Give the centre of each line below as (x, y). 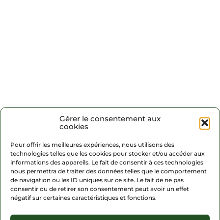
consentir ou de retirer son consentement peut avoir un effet (100, 189)
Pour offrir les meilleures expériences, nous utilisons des (92, 145)
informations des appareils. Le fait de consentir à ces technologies (107, 162)
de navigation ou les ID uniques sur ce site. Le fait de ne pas (97, 180)
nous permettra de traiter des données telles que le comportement (109, 171)
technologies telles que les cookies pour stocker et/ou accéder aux (108, 153)
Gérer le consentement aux (110, 119)
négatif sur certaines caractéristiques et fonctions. (83, 198)
